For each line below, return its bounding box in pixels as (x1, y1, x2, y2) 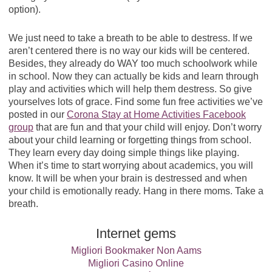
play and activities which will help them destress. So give (8, 83, 252, 94)
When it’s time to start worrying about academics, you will (8, 160, 253, 171)
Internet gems (96, 225, 176, 241)
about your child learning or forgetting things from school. (8, 134, 251, 145)
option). (8, 4, 41, 15)
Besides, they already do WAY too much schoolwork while (8, 58, 257, 69)
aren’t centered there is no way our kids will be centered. (8, 45, 250, 56)
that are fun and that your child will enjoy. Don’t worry (33, 121, 262, 132)
